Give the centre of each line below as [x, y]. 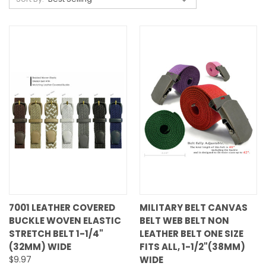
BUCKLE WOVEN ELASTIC [65, 220]
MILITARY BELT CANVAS [193, 207]
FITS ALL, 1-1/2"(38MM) [192, 246]
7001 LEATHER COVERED [62, 207]
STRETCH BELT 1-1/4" [56, 233]
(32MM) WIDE [40, 246]
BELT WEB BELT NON [184, 220]
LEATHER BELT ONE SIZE [191, 233]
